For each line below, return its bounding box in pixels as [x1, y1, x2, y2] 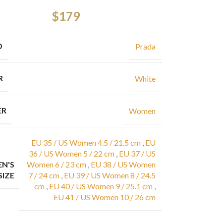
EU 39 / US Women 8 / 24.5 [63, 170, 156, 180]
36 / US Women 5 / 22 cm [28, 149, 114, 158]
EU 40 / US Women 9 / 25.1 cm [49, 181, 153, 191]
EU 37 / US [118, 149, 156, 158]
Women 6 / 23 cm [26, 160, 86, 169]
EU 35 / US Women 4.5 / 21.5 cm [31, 138, 141, 147]
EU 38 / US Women [90, 160, 156, 169]
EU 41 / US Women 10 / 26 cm [53, 192, 156, 202]
